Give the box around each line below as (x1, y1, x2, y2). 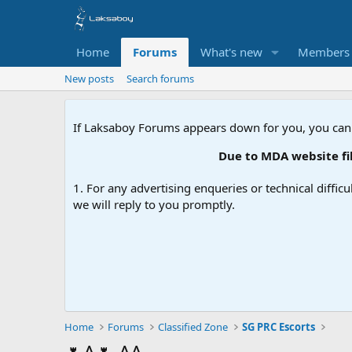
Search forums (126, 71, 194, 86)
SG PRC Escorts (242, 320, 316, 334)
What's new (200, 44, 262, 60)
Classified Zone (158, 320, 229, 334)
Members (297, 44, 350, 60)
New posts (64, 71, 114, 86)
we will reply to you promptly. (73, 196, 235, 212)
